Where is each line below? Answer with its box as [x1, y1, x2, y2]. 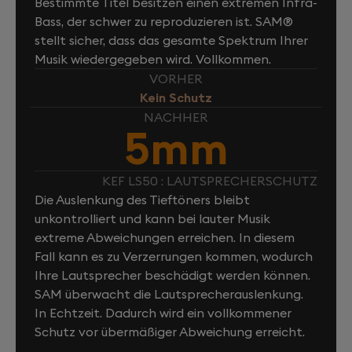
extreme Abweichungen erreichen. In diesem [35, 229, 295, 245]
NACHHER [144, 108, 208, 125]
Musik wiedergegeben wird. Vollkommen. [35, 50, 271, 67]
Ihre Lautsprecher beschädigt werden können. [35, 266, 310, 283]
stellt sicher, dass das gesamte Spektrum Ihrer [35, 31, 308, 48]
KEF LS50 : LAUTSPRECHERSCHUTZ [102, 172, 317, 189]
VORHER [149, 70, 203, 86]
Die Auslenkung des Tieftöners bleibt [35, 191, 250, 207]
